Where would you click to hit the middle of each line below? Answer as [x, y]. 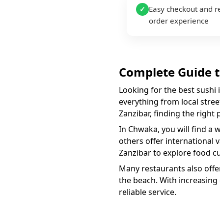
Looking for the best [158, 90]
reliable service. [148, 192]
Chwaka [143, 129]
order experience [179, 20]
